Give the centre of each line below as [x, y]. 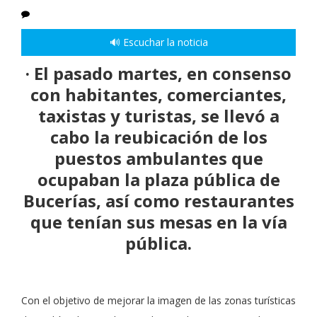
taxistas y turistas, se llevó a [158, 116]
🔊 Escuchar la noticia [158, 42]
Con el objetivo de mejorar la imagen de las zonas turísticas [158, 301]
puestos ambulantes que [158, 158]
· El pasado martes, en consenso [158, 74]
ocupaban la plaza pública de [158, 180]
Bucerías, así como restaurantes [158, 201]
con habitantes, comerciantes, [158, 95]
